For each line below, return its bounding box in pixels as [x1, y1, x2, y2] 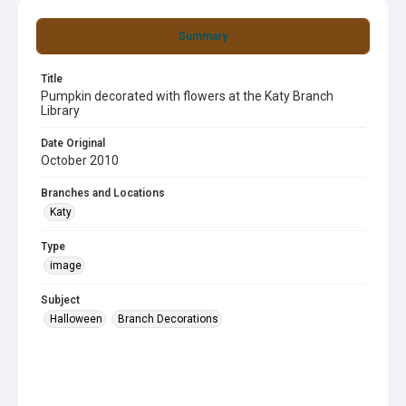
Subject [41, 294, 80, 306]
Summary [179, 30, 227, 43]
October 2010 [41, 153, 119, 168]
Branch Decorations [118, 313, 218, 325]
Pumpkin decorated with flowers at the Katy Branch [41, 89, 333, 103]
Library [41, 103, 80, 118]
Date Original [41, 137, 105, 150]
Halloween [50, 313, 102, 325]
